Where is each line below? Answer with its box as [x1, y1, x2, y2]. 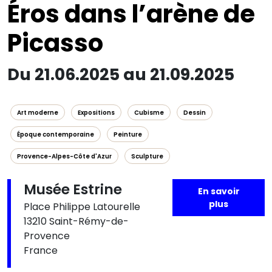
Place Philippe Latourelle [24, 200, 140, 214]
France [24, 243, 58, 257]
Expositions [78, 108, 115, 117]
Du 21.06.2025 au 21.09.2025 [7, 63, 234, 86]
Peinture [114, 130, 142, 139]
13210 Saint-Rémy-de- [24, 214, 129, 228]
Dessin [183, 108, 206, 117]
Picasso [7, 26, 103, 60]
